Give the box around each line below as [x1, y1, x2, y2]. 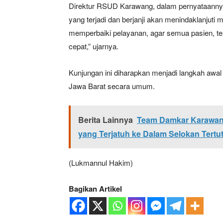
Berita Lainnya [78, 114, 133, 126]
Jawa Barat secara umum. [69, 81, 155, 92]
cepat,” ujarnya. [69, 41, 118, 52]
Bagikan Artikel [69, 183, 122, 195]
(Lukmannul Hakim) [69, 157, 133, 168]
